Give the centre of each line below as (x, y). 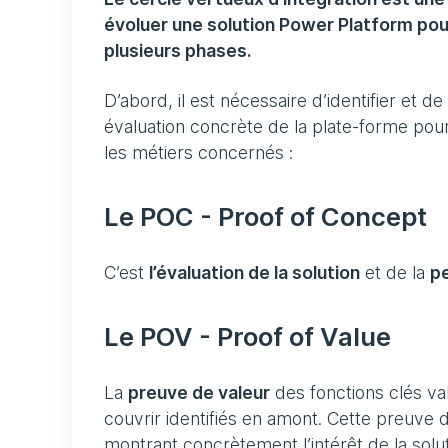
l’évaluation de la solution (254, 273)
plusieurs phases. (179, 51)
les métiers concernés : (198, 153)
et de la (395, 273)
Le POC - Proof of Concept (265, 217)
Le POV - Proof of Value (247, 337)
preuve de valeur (199, 393)
